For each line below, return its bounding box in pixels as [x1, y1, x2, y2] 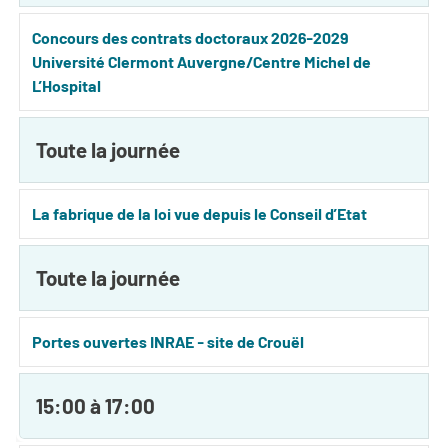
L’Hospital [32, 75, 102, 95]
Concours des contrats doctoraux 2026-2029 [32, 27, 350, 47]
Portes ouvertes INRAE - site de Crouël [32, 331, 305, 351]
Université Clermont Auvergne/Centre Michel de [32, 51, 372, 71]
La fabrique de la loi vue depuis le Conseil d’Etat [32, 203, 368, 223]
